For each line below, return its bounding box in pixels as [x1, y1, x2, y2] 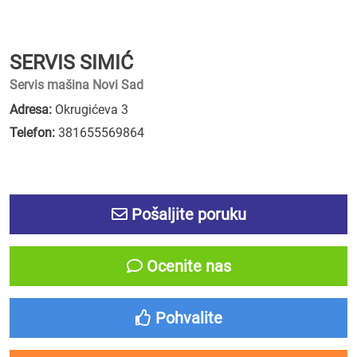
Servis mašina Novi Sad [10, 77, 143, 92]
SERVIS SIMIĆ [10, 51, 133, 74]
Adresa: [10, 102, 52, 117]
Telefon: [10, 125, 55, 140]
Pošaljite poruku [127, 205, 246, 224]
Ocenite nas [142, 257, 231, 276]
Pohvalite [151, 308, 222, 328]
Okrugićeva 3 [52, 102, 128, 117]
